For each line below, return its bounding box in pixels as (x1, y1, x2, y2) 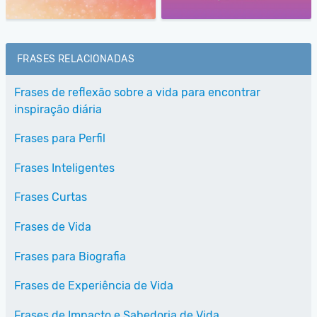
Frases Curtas (14, 190, 87, 204)
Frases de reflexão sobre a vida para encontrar (14, 85, 260, 99)
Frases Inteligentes (14, 161, 115, 175)
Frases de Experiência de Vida (14, 279, 173, 293)
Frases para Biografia (14, 249, 126, 263)
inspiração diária (14, 102, 102, 116)
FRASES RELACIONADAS (17, 52, 134, 65)
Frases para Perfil (14, 132, 105, 146)
